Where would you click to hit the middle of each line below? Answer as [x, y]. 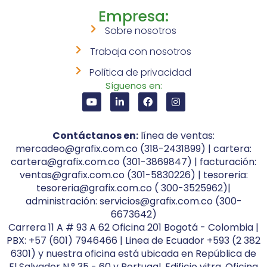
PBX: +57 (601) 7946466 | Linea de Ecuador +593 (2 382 [133, 241]
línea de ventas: [176, 136]
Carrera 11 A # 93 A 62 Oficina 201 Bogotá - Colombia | [133, 228]
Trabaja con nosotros [140, 52]
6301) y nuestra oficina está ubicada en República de [133, 254]
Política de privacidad [141, 73]
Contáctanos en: [95, 136]
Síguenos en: [133, 86]
